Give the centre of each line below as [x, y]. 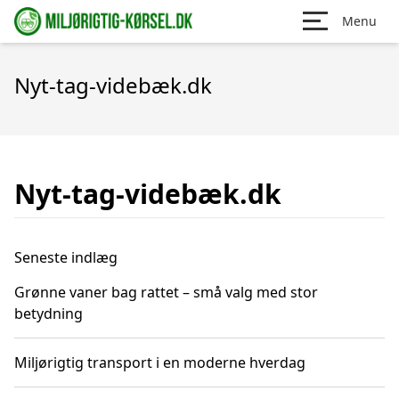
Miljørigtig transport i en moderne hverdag [160, 362]
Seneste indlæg [66, 257]
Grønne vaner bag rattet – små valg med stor [166, 292]
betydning [49, 313]
